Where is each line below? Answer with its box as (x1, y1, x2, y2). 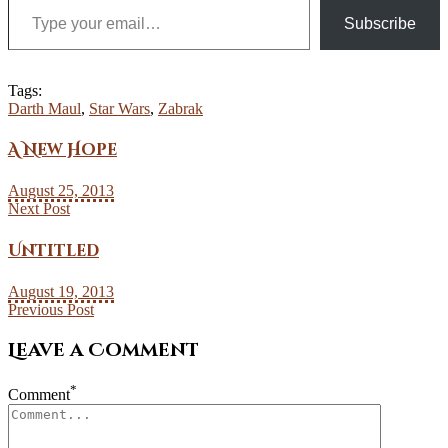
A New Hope (8, 139, 117, 162)
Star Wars (89, 99, 150, 117)
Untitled (8, 239, 99, 262)
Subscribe (344, 14, 416, 32)
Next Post (8, 200, 70, 218)
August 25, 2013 (8, 182, 114, 200)
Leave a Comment (8, 337, 199, 363)
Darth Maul (8, 99, 81, 117)
